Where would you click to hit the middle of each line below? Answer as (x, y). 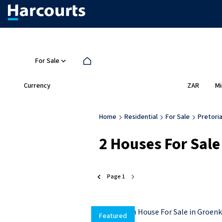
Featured (113, 216)
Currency (37, 85)
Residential (141, 117)
